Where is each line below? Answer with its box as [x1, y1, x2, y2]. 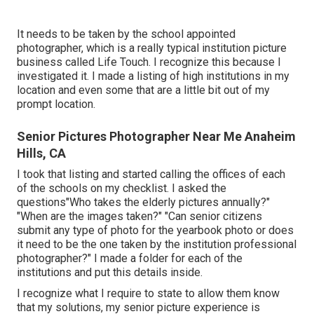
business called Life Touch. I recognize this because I [17, 55, 281, 69]
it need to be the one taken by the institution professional [17, 237, 296, 251]
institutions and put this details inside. [17, 265, 203, 279]
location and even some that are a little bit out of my [17, 83, 270, 97]
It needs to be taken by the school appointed [17, 27, 235, 41]
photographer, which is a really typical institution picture [17, 41, 287, 55]
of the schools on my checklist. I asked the [17, 181, 226, 195]
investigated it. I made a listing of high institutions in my [17, 69, 289, 83]
